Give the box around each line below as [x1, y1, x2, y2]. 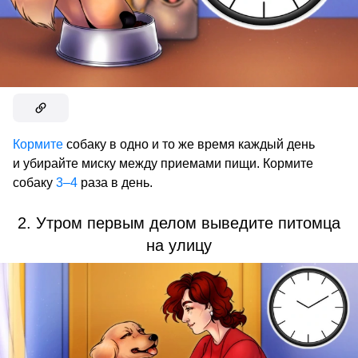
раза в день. [78, 176, 153, 190]
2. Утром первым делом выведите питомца [18, 214, 340, 233]
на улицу [146, 237, 212, 255]
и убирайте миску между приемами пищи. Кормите [13, 157, 313, 171]
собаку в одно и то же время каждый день [63, 137, 315, 152]
